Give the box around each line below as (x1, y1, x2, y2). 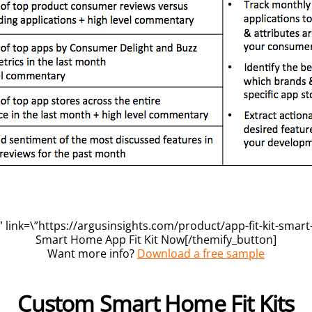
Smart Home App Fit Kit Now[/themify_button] (36, 231, 276, 247)
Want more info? (47, 245, 137, 261)
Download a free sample (137, 245, 265, 261)
